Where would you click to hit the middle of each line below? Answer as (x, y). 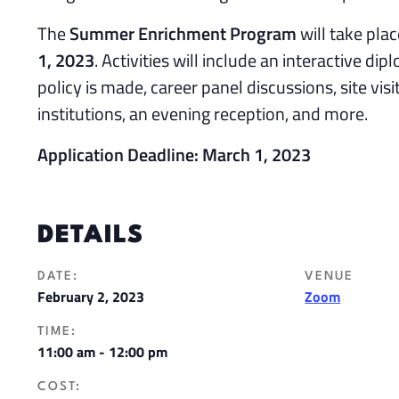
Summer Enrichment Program (183, 34)
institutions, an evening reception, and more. (203, 114)
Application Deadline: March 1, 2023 (174, 155)
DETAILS (90, 236)
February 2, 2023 (91, 297)
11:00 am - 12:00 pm (102, 352)
